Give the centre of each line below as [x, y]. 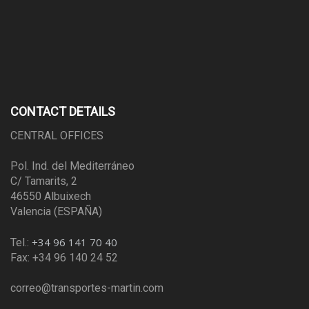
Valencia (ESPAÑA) [56, 212]
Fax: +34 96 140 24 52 [64, 258]
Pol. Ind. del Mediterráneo [72, 166]
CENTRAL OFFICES [57, 136]
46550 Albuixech [51, 197]
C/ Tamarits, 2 [44, 181]
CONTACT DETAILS [63, 112]
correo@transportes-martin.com [87, 288]
